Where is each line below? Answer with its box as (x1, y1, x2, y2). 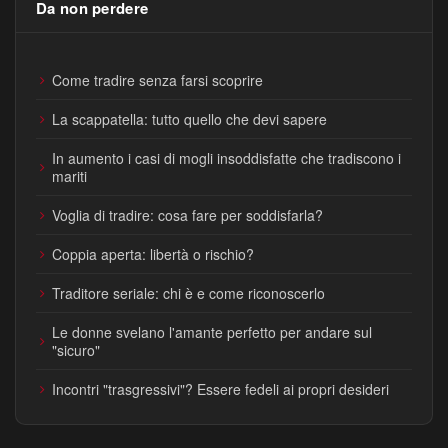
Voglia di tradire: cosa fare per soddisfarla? (52, 205, 323, 226)
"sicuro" (52, 340, 100, 361)
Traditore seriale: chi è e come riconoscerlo (52, 283, 325, 304)
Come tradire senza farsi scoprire (52, 70, 263, 91)
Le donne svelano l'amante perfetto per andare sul (52, 322, 372, 343)
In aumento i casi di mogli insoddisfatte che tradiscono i (52, 148, 401, 169)
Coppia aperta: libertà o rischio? (52, 244, 254, 265)
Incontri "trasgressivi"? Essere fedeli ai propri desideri (52, 379, 389, 400)
